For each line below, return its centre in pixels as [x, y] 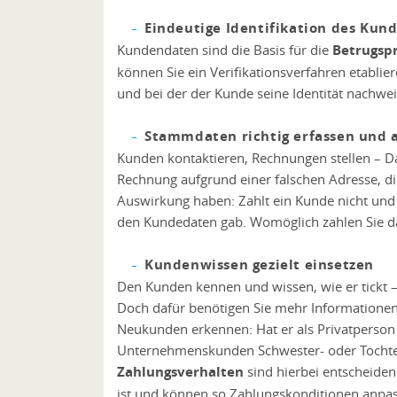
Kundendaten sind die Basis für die [225, 50]
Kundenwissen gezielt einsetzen [259, 265]
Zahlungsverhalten [180, 372]
